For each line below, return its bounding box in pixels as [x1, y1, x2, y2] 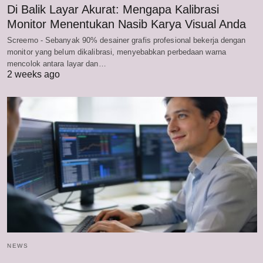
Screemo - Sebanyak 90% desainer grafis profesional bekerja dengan [7, 35, 246, 45]
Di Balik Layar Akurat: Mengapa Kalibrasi [7, 2, 219, 16]
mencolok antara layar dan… [7, 59, 106, 68]
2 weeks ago [7, 69, 60, 79]
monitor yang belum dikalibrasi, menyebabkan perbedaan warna [7, 47, 226, 56]
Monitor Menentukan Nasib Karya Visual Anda [7, 17, 246, 31]
